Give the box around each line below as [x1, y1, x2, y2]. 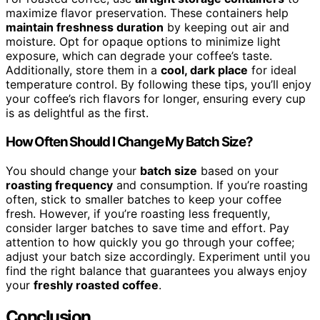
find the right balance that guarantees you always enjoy [6, 263, 307, 278]
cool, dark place [161, 63, 248, 78]
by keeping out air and [164, 20, 289, 35]
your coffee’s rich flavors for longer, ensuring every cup [6, 91, 306, 106]
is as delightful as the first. [6, 106, 149, 121]
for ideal [248, 63, 296, 78]
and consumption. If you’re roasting [113, 177, 308, 192]
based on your [197, 163, 279, 178]
